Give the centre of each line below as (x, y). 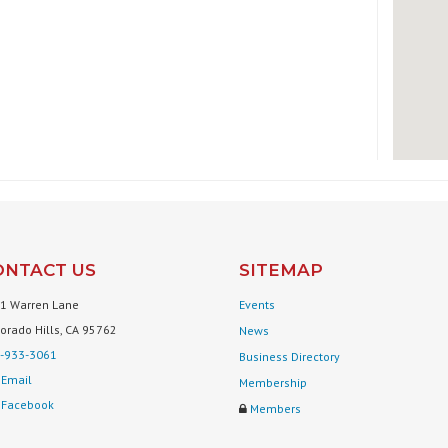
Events (257, 305)
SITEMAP (281, 270)
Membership (273, 383)
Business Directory (289, 357)
